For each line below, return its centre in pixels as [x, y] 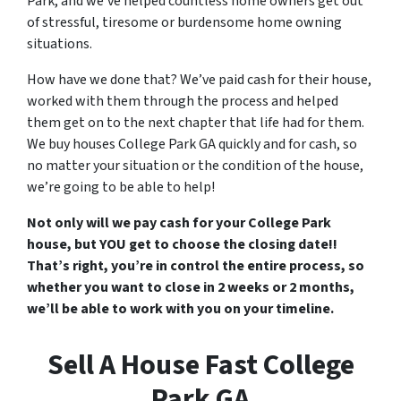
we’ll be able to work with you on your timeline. [180, 309]
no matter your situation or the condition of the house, [195, 166]
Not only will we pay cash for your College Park [179, 223]
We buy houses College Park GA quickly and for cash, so [192, 145]
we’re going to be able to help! [121, 188]
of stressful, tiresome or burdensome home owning [184, 23]
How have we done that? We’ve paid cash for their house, [199, 80]
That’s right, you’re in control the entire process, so [196, 266]
